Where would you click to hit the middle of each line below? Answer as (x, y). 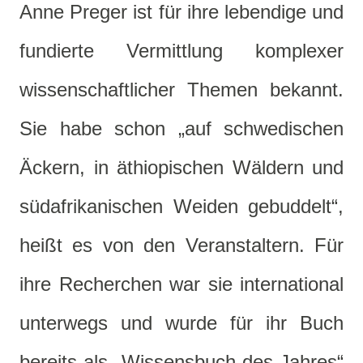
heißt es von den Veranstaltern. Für (181, 246)
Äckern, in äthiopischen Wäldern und (181, 168)
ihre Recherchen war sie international (181, 284)
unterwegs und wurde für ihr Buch (181, 323)
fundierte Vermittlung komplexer (181, 51)
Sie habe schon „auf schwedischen (181, 129)
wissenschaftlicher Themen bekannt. (181, 90)
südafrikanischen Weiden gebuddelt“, (181, 207)
